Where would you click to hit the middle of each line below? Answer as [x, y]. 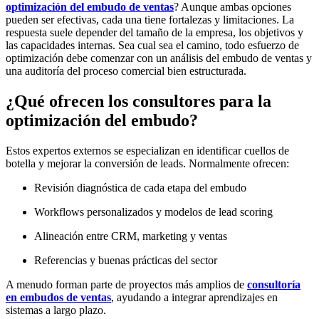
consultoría [274, 284]
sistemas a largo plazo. [56, 310]
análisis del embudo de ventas [237, 58]
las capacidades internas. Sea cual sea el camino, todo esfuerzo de [152, 45]
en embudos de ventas [58, 297]
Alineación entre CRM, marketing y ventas [131, 236]
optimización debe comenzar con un [87, 58]
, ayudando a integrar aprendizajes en [194, 297]
